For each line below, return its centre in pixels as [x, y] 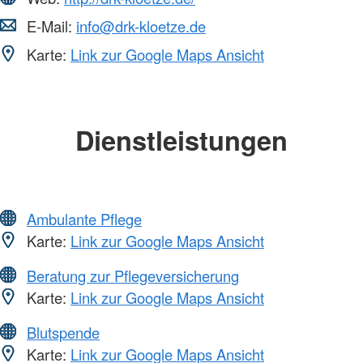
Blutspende [63, 332]
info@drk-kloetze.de [141, 26]
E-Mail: [49, 26]
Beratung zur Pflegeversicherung [133, 275]
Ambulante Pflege [84, 218]
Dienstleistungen [181, 140]
